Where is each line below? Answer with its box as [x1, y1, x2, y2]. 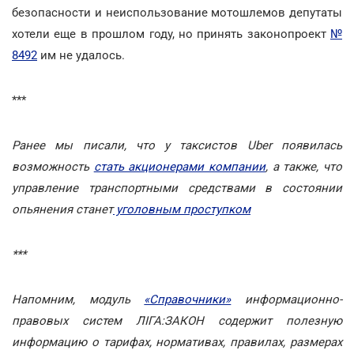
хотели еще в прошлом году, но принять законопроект [12, 26, 330, 41]
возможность [12, 159, 94, 174]
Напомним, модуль [12, 292, 145, 307]
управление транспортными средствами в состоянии [12, 180, 342, 195]
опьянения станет [12, 201, 113, 217]
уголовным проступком [113, 201, 250, 217]
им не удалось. [37, 47, 125, 62]
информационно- [231, 292, 343, 307]
